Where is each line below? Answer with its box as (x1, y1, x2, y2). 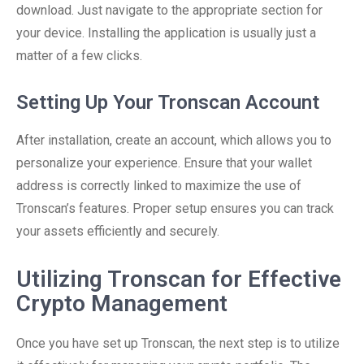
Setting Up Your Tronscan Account (16, 91, 319, 114)
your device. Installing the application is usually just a (16, 25, 316, 41)
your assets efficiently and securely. (16, 223, 219, 239)
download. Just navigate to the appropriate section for (16, 2, 323, 18)
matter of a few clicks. (16, 48, 142, 63)
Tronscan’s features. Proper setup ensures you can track (16, 201, 334, 216)
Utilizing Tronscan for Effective (16, 266, 341, 292)
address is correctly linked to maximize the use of (16, 178, 301, 193)
